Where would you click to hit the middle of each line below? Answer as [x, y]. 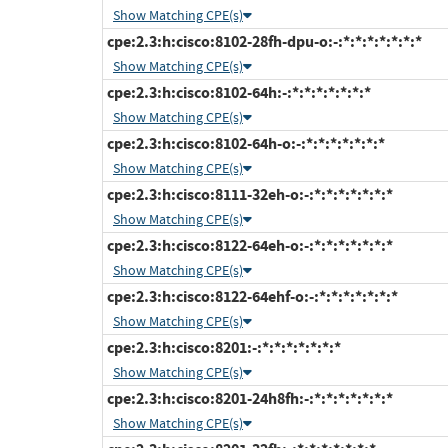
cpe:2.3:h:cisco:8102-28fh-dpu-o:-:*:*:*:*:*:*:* [263, 42]
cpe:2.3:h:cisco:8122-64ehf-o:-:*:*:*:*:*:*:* [251, 297]
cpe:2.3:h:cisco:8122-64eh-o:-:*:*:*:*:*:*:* [248, 246]
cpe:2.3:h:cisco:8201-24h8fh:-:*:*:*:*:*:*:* [248, 399]
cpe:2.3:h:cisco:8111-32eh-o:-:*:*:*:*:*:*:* [248, 195]
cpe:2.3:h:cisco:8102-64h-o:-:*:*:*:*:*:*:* [244, 144]
